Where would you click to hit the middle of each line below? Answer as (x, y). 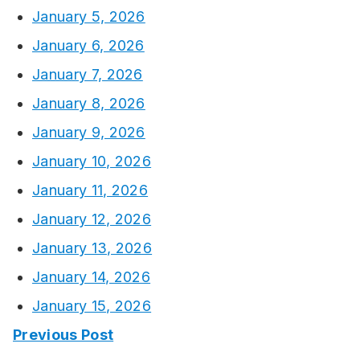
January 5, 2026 (89, 17)
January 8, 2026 (89, 104)
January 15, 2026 (92, 306)
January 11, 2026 (90, 190)
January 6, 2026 (88, 46)
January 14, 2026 (92, 277)
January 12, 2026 (92, 219)
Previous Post (63, 335)
